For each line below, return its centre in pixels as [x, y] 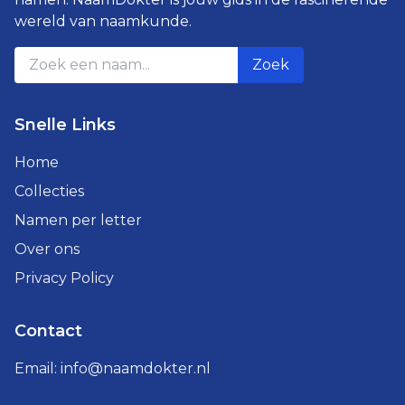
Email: [38, 368]
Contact [48, 331]
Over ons [47, 249]
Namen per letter [78, 220]
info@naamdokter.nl [136, 368]
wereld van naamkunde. [103, 21]
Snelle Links [65, 125]
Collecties [49, 191]
